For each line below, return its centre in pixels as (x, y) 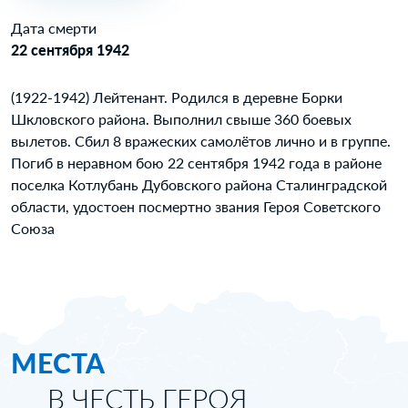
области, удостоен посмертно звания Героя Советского (196, 206)
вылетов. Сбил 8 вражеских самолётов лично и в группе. (201, 141)
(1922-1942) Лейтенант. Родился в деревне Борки (177, 97)
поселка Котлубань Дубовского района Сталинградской (199, 184)
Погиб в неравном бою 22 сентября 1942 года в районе (196, 163)
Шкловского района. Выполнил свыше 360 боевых (181, 119)
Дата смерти (54, 28)
